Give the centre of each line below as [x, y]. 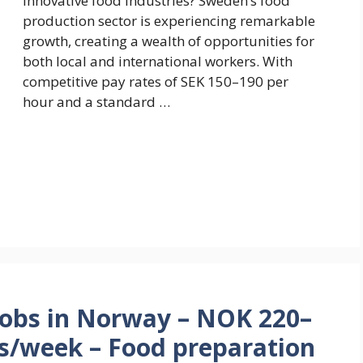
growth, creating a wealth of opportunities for [169, 41]
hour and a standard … [96, 102]
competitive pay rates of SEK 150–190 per [156, 82]
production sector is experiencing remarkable [169, 21]
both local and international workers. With [158, 62]
